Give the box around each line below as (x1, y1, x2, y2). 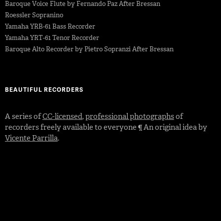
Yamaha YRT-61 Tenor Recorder (5, 33, 99, 42)
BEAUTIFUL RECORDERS (5, 85, 83, 94)
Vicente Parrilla (5, 133, 58, 143)
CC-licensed (42, 111, 82, 121)
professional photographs (85, 111, 174, 121)
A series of (5, 111, 42, 121)
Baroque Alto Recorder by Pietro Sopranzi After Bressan (5, 44, 174, 53)
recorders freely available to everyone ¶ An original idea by (5, 122, 207, 132)
